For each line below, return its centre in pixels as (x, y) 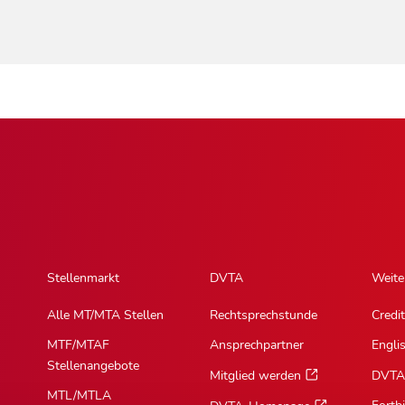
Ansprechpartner (256, 345)
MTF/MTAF (79, 345)
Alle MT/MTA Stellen (106, 316)
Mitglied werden (255, 376)
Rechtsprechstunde (263, 316)
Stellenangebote (94, 366)
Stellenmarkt (84, 278)
